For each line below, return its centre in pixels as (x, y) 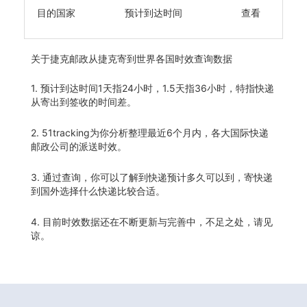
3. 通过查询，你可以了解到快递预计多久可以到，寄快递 (152, 177)
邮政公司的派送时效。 (79, 146)
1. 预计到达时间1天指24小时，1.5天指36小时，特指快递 (152, 88)
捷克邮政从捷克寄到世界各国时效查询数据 (141, 58)
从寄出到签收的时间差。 (84, 101)
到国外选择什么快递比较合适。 (98, 191)
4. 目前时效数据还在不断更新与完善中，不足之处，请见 (152, 221)
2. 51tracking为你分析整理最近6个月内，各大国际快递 (150, 132)
